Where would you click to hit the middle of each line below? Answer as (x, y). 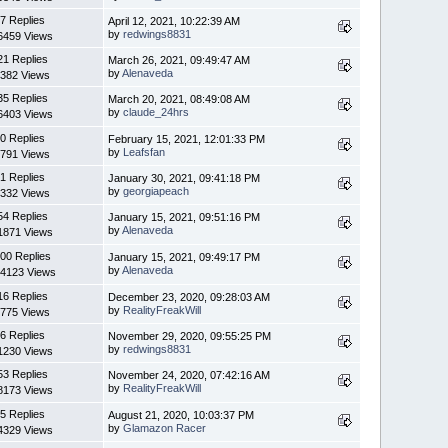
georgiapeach (156, 191)
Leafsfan (144, 152)
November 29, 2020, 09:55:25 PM (190, 336)
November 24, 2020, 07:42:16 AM (189, 375)
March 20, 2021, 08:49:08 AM (179, 99)
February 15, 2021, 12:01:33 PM (187, 139)
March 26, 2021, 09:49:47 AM (179, 60)
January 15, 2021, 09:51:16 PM (184, 217)
